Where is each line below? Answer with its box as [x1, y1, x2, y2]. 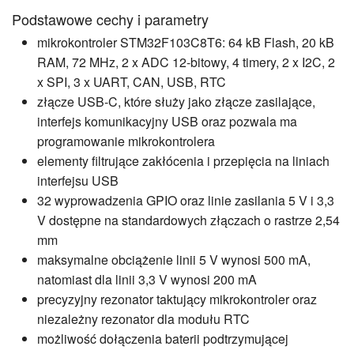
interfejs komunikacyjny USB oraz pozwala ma [37, 112, 297, 131]
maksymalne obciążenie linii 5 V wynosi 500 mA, [37, 250, 311, 269]
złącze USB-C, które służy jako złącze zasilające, [37, 92, 315, 111]
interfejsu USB [37, 171, 119, 190]
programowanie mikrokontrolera [37, 132, 215, 151]
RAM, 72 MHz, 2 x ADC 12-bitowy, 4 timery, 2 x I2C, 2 [37, 53, 335, 72]
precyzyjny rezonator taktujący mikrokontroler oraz [37, 290, 317, 309]
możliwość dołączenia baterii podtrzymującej [37, 330, 288, 348]
